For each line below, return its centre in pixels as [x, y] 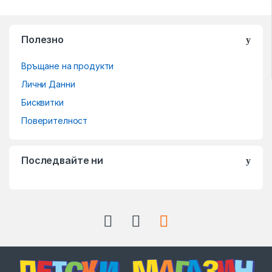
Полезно [43, 40]
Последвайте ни [63, 161]
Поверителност [55, 121]
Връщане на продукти [68, 66]
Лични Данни [48, 84]
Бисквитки [42, 103]
